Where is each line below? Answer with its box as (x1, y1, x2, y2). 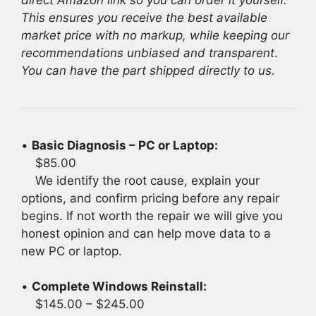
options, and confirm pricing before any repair (21, 190, 279, 205)
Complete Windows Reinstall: (32, 279, 207, 294)
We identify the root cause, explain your (21, 173, 260, 188)
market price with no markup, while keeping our (21, 28, 289, 42)
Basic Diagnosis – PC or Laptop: (32, 138, 218, 152)
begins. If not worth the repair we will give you (21, 208, 283, 223)
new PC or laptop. (21, 243, 122, 258)
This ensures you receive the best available (21, 10, 267, 25)
